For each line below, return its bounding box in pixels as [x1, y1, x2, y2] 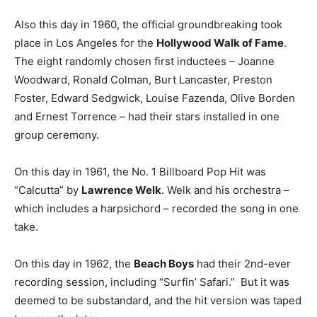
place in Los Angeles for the [14, 36, 156, 50]
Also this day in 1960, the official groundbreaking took [14, 18, 282, 32]
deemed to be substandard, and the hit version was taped [14, 294, 301, 308]
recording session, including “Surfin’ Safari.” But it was [14, 275, 289, 289]
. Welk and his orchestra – [161, 183, 289, 197]
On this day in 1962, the [14, 257, 134, 271]
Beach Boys [134, 257, 194, 271]
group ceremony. [14, 128, 99, 142]
